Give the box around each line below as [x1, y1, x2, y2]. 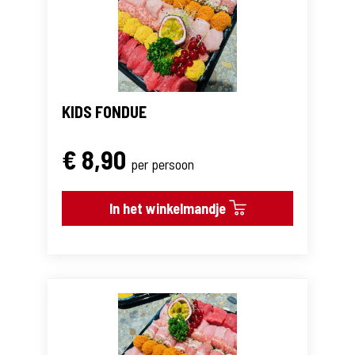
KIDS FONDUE [62, 102, 147, 122]
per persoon [131, 155, 194, 174]
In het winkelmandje [109, 200, 229, 218]
